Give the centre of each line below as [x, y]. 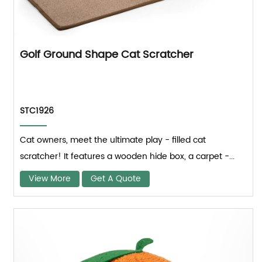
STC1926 [37, 111]
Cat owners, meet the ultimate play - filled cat [113, 140]
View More [50, 178]
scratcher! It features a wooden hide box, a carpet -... [127, 156]
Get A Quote [116, 178]
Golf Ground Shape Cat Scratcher [107, 54]
